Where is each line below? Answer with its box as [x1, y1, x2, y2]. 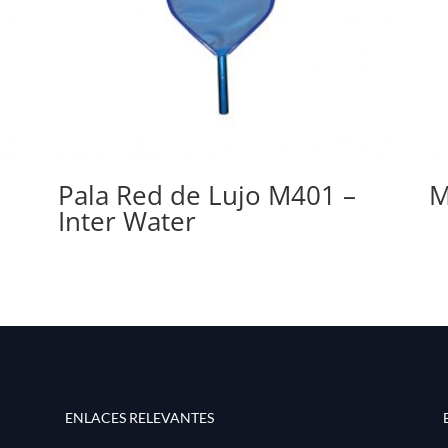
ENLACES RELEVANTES [64, 409, 214, 427]
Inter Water [57, 202, 196, 239]
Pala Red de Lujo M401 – [57, 176, 356, 213]
